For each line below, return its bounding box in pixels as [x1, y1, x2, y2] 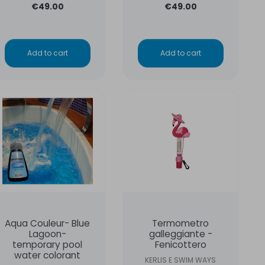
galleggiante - [148, 227, 212, 240]
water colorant [14, 248, 81, 261]
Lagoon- [28, 227, 66, 240]
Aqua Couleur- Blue [5, 216, 91, 230]
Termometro [152, 216, 209, 230]
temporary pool [12, 238, 83, 251]
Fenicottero [154, 238, 206, 251]
